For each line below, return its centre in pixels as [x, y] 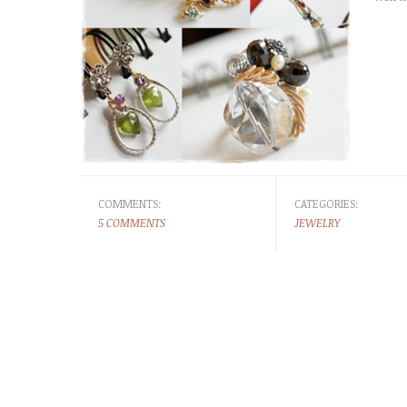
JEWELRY [317, 223]
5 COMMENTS [132, 223]
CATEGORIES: [326, 203]
